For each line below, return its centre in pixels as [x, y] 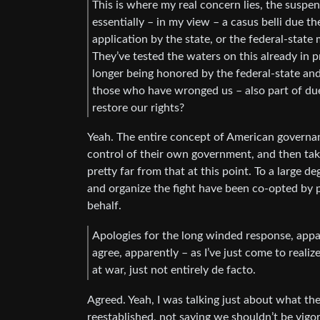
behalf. [104, 206]
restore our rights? [138, 107]
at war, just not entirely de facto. [174, 270]
